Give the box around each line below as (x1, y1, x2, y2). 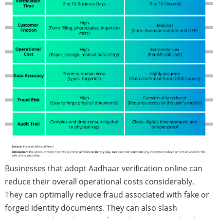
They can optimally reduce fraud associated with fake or (5, 189, 209, 200)
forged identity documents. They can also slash (5, 202, 177, 213)
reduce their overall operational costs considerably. (5, 176, 194, 187)
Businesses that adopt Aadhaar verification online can (5, 163, 202, 174)
